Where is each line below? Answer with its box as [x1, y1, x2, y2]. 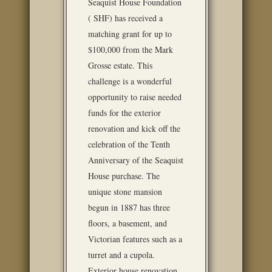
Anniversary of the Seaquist [88, 154, 183, 166]
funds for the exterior [88, 107, 161, 118]
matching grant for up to [88, 28, 172, 39]
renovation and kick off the [88, 123, 180, 134]
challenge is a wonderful [88, 75, 172, 87]
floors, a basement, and [88, 217, 167, 229]
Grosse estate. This [88, 59, 152, 71]
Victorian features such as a [88, 233, 182, 245]
